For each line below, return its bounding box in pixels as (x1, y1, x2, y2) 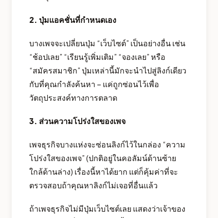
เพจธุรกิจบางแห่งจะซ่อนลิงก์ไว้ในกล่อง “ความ (29, 139, 185, 149)
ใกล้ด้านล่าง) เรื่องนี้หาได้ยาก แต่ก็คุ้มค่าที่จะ (29, 166, 178, 177)
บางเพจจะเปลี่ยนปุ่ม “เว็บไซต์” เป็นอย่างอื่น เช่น (29, 37, 185, 48)
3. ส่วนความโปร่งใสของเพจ (29, 115, 126, 126)
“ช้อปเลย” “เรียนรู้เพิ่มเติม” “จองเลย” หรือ (29, 51, 165, 62)
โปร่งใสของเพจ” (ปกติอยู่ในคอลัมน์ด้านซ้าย (29, 152, 176, 163)
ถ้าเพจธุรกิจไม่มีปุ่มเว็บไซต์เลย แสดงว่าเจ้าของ (29, 203, 185, 214)
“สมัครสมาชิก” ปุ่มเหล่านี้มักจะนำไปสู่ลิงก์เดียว (29, 65, 186, 75)
